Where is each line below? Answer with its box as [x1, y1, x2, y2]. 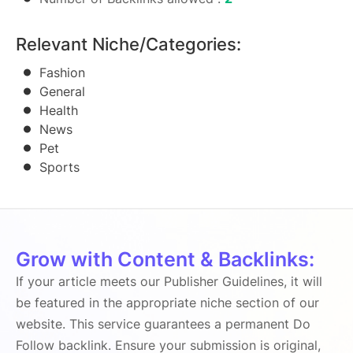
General [39, 84, 85, 99]
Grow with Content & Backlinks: [16, 247, 314, 271]
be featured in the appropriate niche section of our [16, 295, 319, 310]
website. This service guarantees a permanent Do [16, 316, 310, 332]
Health [39, 102, 78, 118]
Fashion [39, 65, 85, 80]
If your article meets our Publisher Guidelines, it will [16, 273, 322, 289]
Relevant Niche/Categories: [16, 34, 241, 54]
